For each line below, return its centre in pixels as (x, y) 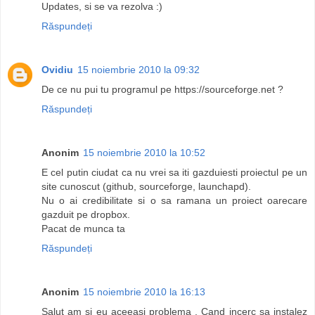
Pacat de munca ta (83, 229)
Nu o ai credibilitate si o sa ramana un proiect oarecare (174, 201)
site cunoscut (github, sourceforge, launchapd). (146, 187)
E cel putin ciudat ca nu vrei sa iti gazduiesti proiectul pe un (174, 173)
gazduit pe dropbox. (86, 215)
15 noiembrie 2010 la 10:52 (144, 153)
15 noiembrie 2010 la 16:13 (144, 292)
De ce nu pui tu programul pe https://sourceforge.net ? (162, 90)
